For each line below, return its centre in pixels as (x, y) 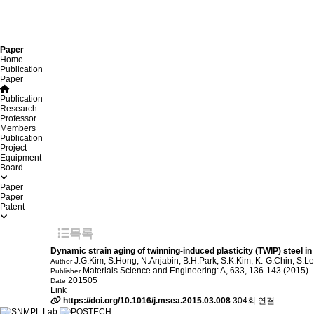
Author (61, 261)
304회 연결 (254, 301)
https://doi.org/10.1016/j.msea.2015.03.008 (147, 301)
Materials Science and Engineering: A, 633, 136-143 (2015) (194, 271)
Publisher (66, 271)
